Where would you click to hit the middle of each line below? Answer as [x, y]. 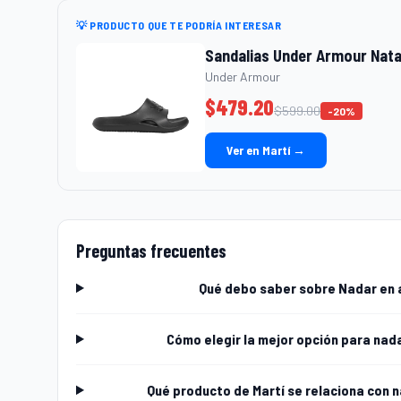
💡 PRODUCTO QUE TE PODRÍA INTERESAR [179, 25]
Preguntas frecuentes [151, 250]
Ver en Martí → [266, 149]
